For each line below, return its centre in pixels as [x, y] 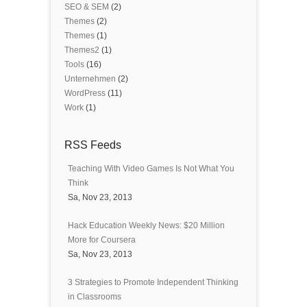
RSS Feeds [93, 145]
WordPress [85, 93]
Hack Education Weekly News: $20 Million [146, 225]
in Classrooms [95, 296]
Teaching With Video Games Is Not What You [151, 168]
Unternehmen [90, 78]
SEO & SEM [87, 7]
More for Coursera [102, 240]
